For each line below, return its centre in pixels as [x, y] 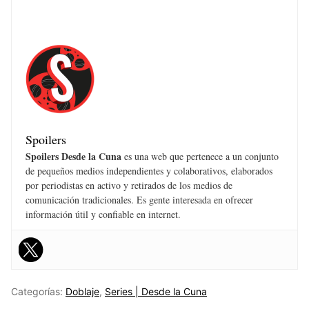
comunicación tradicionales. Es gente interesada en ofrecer [139, 200]
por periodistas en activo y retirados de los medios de [129, 186]
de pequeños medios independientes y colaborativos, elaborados [149, 171]
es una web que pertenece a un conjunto [200, 157]
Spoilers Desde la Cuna [73, 157]
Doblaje [82, 292]
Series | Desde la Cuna [156, 292]
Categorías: [38, 292]
